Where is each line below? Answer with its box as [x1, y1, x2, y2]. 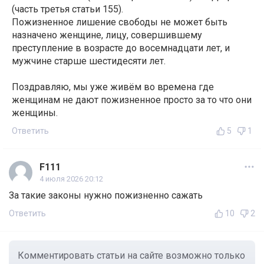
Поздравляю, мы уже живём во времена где [12, 81, 214, 93]
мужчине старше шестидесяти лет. [12, 55, 166, 67]
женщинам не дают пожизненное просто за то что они [12, 94, 252, 106]
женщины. [12, 107, 58, 119]
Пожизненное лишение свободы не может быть [12, 16, 227, 28]
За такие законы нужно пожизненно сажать [9, 190, 203, 202]
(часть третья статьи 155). [12, 4, 123, 15]
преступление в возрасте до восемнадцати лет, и [12, 42, 230, 54]
